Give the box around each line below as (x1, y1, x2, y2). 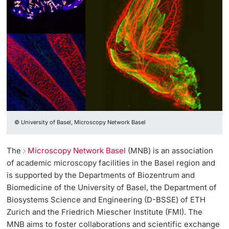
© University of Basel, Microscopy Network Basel (14, 119, 146, 126)
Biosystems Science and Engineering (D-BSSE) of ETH (7, 194, 206, 204)
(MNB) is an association (126, 145, 214, 155)
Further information (27, 77, 80, 85)
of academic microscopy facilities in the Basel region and (7, 157, 216, 168)
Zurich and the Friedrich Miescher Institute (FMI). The (7, 207, 203, 217)
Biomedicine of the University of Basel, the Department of (7, 182, 217, 192)
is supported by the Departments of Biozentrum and (7, 170, 195, 180)
